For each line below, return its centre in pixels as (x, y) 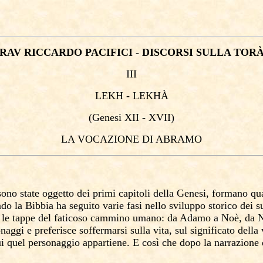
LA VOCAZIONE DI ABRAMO (131, 139)
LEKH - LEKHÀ (131, 96)
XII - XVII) (148, 117)
